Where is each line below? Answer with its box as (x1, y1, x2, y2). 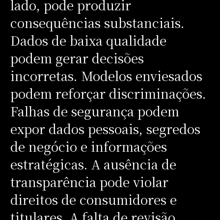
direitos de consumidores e (10, 190, 177, 208)
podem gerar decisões (10, 49, 144, 67)
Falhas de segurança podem (10, 102, 179, 120)
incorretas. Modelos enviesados (10, 66, 202, 84)
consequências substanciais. (10, 13, 185, 31)
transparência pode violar (10, 172, 168, 191)
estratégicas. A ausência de (10, 155, 176, 173)
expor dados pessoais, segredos (10, 119, 200, 137)
